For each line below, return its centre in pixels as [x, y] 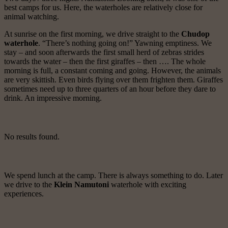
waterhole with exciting [149, 185]
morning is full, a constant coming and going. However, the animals [112, 71]
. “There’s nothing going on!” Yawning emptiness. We [125, 43]
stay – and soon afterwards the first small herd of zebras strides [104, 52]
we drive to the [29, 185]
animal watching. [32, 17]
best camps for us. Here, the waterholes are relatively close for [103, 8]
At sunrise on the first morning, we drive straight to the [93, 34]
